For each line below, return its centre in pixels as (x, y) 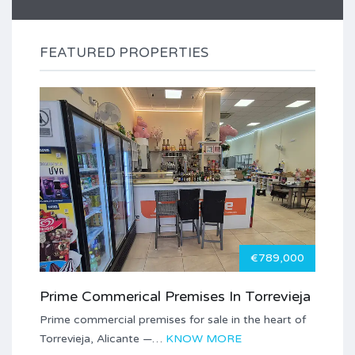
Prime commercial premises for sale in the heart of (173, 320)
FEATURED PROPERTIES (124, 52)
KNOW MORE (204, 339)
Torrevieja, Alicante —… (103, 339)
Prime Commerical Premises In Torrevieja (175, 296)
